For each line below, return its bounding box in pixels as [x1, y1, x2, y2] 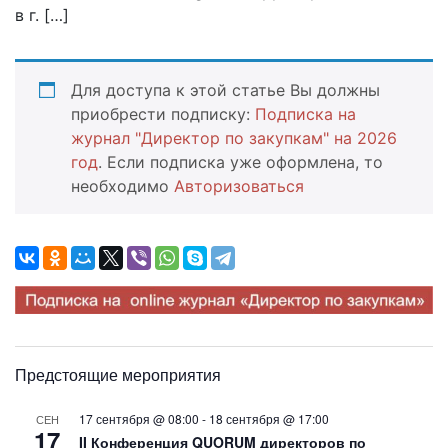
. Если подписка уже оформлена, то [98, 151, 383, 172]
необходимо [71, 175, 174, 196]
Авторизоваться [174, 175, 304, 196]
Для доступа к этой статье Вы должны [71, 79, 380, 100]
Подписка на [255, 103, 356, 124]
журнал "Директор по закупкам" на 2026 [71, 127, 397, 148]
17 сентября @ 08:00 [79, 409, 199, 427]
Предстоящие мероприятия [15, 362, 221, 386]
